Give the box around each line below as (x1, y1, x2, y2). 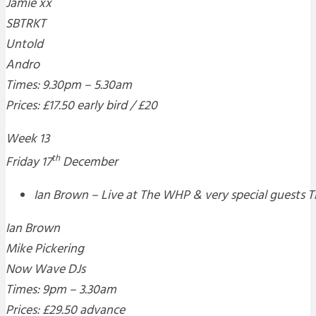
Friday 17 (6, 152, 51, 174)
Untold (6, 35, 43, 56)
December (60, 152, 118, 174)
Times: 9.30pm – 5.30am (6, 75, 132, 97)
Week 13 (6, 129, 49, 150)
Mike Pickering (6, 239, 84, 260)
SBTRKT (6, 14, 46, 35)
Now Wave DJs (6, 260, 85, 281)
